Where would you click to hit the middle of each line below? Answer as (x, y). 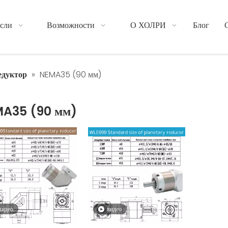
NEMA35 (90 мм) (70, 75)
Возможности (70, 25)
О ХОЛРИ (148, 25)
